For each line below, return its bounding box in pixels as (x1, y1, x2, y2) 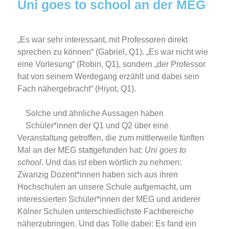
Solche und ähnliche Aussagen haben (26, 109, 164, 118)
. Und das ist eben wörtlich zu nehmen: (41, 158, 181, 167)
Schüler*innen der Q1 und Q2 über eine (26, 121, 169, 130)
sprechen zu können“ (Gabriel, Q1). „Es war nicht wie (17, 48, 208, 57)
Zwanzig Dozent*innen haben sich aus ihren (17, 170, 178, 179)
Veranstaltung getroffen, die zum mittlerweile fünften (17, 133, 204, 143)
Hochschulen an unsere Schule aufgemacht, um (17, 182, 191, 192)
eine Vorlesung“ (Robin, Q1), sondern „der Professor (17, 60, 205, 69)
